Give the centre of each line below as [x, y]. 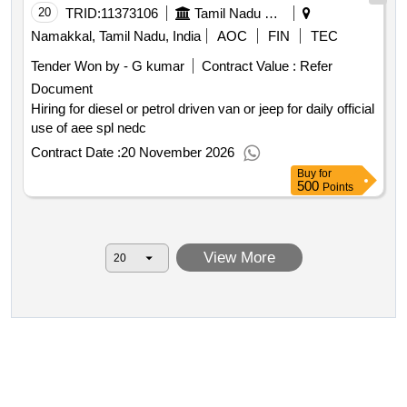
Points [338, 188]
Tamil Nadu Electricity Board [271, 14]
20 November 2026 [178, 153]
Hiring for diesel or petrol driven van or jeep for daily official [203, 109]
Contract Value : [249, 66]
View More [239, 258]
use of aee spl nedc [89, 128]
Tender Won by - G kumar [108, 66]
